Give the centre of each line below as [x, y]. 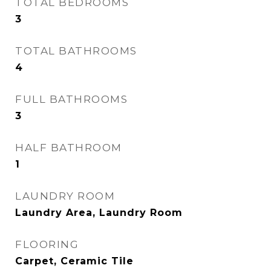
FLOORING [47, 244]
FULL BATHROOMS [71, 99]
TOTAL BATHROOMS [76, 51]
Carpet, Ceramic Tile [74, 261]
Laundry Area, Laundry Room [99, 213]
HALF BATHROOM [69, 148]
